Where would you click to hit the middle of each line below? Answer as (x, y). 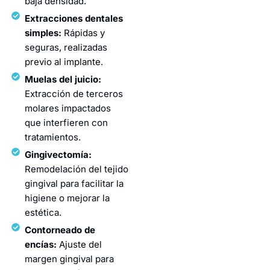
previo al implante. (64, 61)
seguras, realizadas (66, 47)
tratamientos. (53, 137)
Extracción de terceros (74, 93)
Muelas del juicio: (63, 79)
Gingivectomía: (58, 154)
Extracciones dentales (74, 18)
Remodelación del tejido (77, 169)
